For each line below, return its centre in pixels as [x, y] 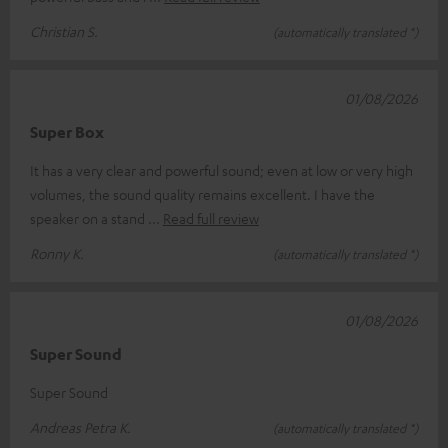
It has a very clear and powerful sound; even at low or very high [221, 170]
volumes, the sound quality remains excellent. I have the [202, 194]
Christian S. [64, 31]
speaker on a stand [89, 218]
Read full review [211, 218]
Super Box [67, 132]
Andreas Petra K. [80, 427]
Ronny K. [57, 253]
